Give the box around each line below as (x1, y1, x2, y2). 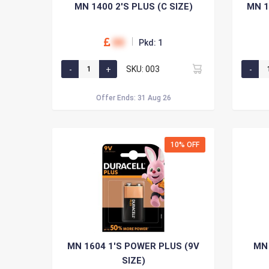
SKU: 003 (126, 64, 160, 74)
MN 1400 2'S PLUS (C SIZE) (74, 1, 193, 12)
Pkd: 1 (139, 38, 163, 47)
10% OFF (171, 141, 199, 149)
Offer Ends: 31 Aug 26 (95, 94, 171, 102)
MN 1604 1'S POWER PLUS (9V (67, 241, 199, 252)
